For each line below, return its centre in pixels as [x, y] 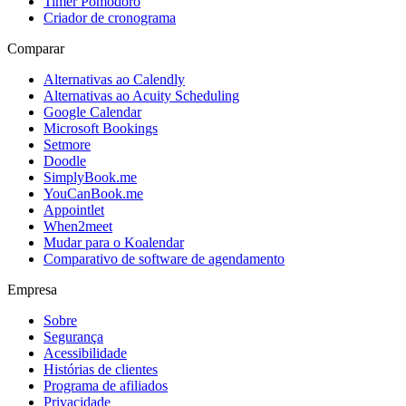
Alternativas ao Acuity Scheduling [141, 96]
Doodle [65, 161]
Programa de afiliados [106, 386]
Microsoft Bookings [101, 129]
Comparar [36, 49]
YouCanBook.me [93, 194]
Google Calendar [92, 112]
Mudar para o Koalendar [114, 243]
